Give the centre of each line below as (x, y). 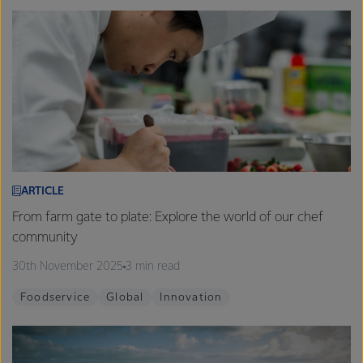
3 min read (153, 267)
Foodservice (56, 297)
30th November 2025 (68, 267)
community (45, 238)
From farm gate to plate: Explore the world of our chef (168, 218)
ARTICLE (43, 191)
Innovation (191, 297)
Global (125, 297)
